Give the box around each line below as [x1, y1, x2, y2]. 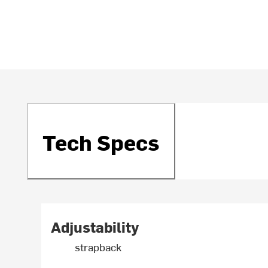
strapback [75, 239, 122, 255]
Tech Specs [42, 126, 160, 156]
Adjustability [51, 217, 139, 237]
